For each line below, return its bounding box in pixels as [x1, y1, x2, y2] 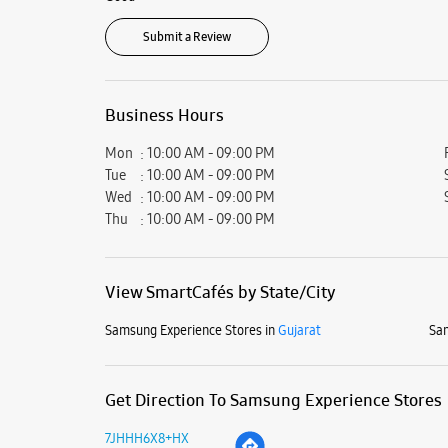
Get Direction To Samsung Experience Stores [104, 388, 442, 411]
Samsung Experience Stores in [104, 320, 275, 339]
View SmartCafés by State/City [104, 280, 336, 303]
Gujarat [277, 320, 321, 339]
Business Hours [104, 103, 224, 126]
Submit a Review [142, 28, 231, 45]
